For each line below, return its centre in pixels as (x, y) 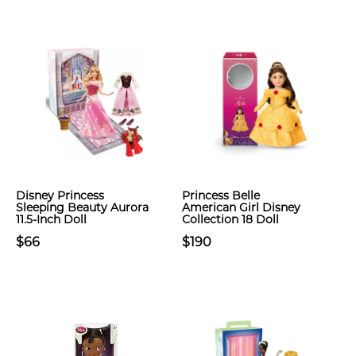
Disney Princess (60, 195)
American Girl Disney (241, 207)
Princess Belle (221, 195)
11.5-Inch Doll (51, 219)
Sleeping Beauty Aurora (82, 207)
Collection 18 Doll (230, 219)
